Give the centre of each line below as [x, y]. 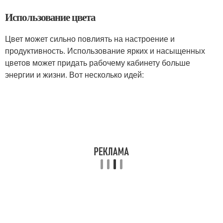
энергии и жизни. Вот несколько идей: [74, 74]
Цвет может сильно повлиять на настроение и [90, 39]
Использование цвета [51, 17]
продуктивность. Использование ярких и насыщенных [105, 51]
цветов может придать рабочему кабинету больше [98, 62]
